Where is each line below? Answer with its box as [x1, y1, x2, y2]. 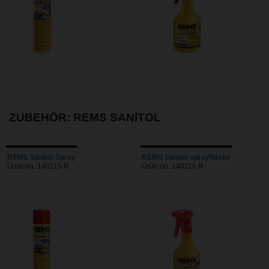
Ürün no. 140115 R [7, 162, 69, 170]
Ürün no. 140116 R [142, 162, 204, 170]
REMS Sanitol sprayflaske [142, 153, 231, 161]
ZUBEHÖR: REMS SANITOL [9, 111, 161, 124]
